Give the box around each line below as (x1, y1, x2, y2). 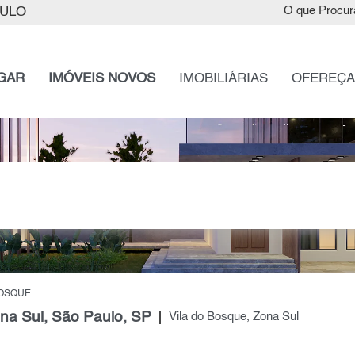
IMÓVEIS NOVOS (48, 72, 155, 86)
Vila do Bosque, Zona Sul (168, 311, 299, 323)
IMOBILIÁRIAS (178, 72, 268, 86)
